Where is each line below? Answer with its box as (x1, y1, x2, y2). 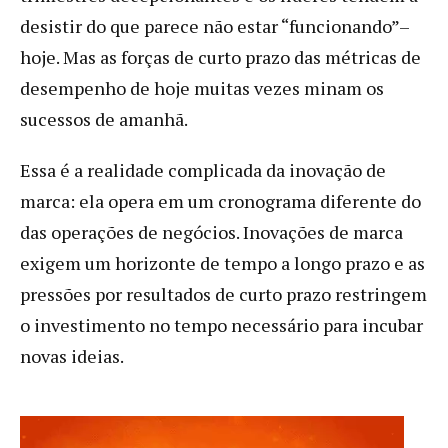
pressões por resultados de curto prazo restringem (20, 281, 427, 306)
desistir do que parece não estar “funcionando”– (20, 13, 409, 38)
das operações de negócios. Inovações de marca (20, 219, 403, 244)
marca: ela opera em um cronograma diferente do (20, 188, 421, 213)
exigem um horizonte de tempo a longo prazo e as (20, 250, 425, 275)
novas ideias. (20, 343, 124, 368)
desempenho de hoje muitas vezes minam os (20, 75, 384, 100)
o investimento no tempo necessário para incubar (20, 312, 423, 337)
